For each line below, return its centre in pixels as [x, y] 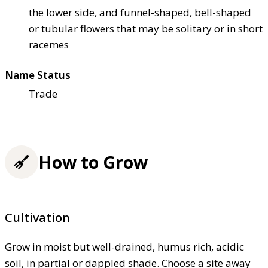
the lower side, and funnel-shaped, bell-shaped [140, 12]
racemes [49, 44]
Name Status [38, 75]
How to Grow [93, 162]
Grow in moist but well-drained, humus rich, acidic [124, 247]
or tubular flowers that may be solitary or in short [146, 28]
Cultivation [37, 218]
